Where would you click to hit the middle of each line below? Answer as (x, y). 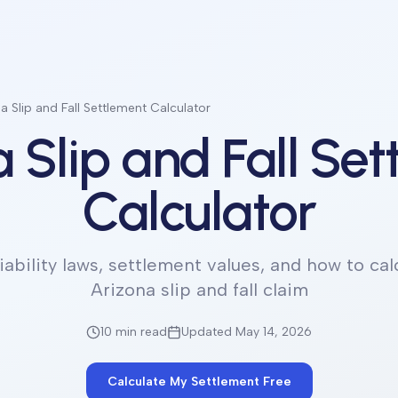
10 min (119, 332)
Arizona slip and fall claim (199, 290)
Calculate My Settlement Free (199, 382)
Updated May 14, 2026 (247, 332)
